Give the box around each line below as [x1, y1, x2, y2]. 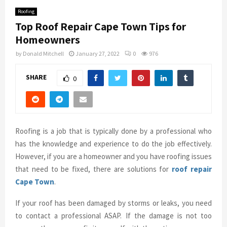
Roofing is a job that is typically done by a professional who [15, 126, 212, 136]
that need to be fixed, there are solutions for [15, 164, 172, 174]
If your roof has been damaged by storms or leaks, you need [15, 198, 212, 208]
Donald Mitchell [23, 49, 64, 57]
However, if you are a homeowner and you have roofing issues [15, 152, 212, 162]
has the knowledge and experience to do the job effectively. [15, 139, 212, 149]
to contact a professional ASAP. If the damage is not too [15, 211, 212, 221]
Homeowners [15, 32, 80, 47]
